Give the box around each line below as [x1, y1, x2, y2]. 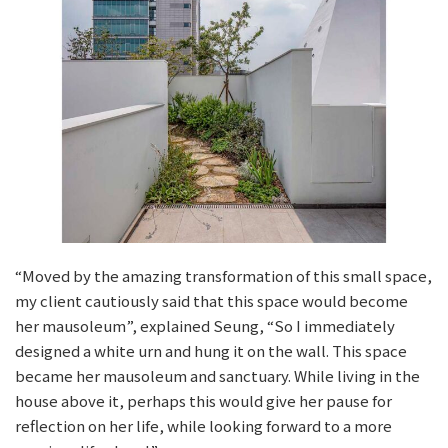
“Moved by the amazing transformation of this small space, [15, 265, 432, 287]
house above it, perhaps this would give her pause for [15, 390, 392, 412]
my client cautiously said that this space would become [15, 290, 408, 312]
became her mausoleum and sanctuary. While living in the [15, 365, 420, 387]
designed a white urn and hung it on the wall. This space [15, 340, 407, 362]
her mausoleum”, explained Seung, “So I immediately [15, 315, 395, 337]
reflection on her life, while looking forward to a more [15, 415, 392, 437]
